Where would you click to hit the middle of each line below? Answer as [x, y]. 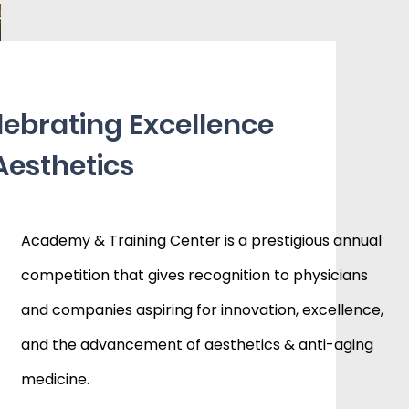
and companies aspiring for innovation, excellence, [203, 310]
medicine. [56, 379]
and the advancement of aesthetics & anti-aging [198, 345]
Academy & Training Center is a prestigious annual [202, 241]
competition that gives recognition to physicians [195, 275]
